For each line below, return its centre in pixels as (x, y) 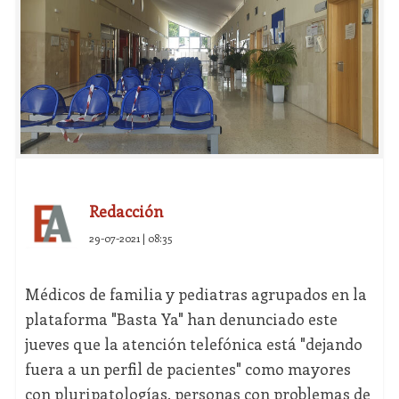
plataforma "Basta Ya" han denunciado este (181, 319)
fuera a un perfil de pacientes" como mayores (187, 369)
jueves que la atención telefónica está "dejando (193, 344)
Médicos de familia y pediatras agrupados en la (195, 294)
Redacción (126, 212)
